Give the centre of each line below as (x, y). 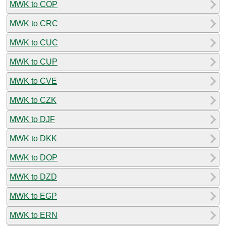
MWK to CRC (34, 23)
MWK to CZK (33, 100)
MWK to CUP (34, 62)
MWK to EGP (33, 196)
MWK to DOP (34, 157)
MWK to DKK (33, 138)
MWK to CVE (33, 81)
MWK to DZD (33, 177)
